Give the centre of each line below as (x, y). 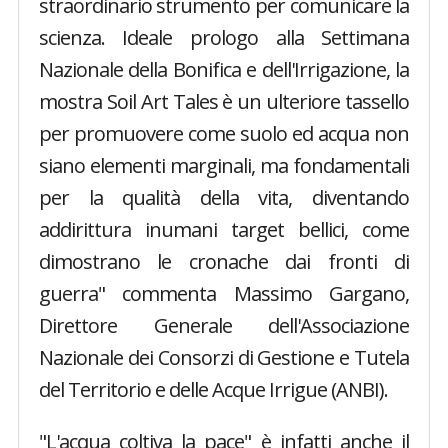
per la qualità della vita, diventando (224, 198)
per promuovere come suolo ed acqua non (224, 134)
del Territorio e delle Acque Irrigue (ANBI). (213, 390)
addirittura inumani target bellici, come (224, 230)
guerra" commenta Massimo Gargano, (224, 294)
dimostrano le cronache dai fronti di (224, 262)
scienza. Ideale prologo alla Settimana (224, 38)
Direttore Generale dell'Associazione (224, 326)
